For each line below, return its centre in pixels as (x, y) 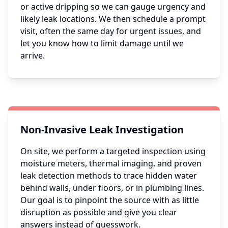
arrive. (33, 56)
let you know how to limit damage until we (102, 44)
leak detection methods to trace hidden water (109, 176)
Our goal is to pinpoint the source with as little (110, 200)
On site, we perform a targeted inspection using (113, 151)
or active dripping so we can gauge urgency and (113, 7)
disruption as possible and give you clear (99, 212)
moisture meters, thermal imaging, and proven (111, 164)
